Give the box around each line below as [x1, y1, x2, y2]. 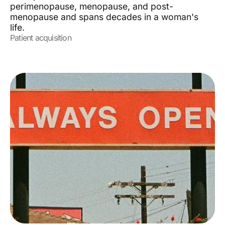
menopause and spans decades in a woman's [10, 12, 198, 23]
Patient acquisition [10, 33, 71, 43]
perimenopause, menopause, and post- [10, 1, 173, 12]
